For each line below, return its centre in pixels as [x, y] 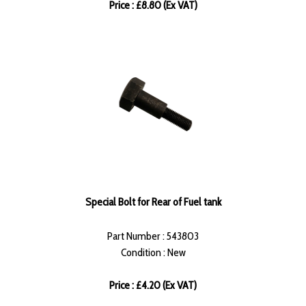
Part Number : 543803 [153, 236]
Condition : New [153, 253]
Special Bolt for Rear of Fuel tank [153, 202]
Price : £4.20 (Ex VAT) [153, 286]
